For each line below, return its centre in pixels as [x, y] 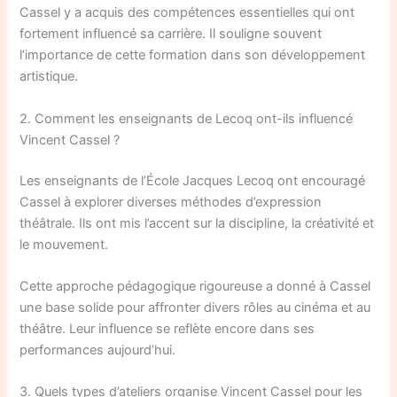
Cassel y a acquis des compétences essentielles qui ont [187, 13]
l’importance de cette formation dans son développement [193, 55]
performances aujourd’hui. [98, 350]
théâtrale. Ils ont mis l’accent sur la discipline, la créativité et [197, 223]
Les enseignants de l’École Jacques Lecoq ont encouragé [193, 180]
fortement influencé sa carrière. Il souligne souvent [171, 34]
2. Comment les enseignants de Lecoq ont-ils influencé [187, 118]
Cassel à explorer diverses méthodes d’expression [171, 202]
